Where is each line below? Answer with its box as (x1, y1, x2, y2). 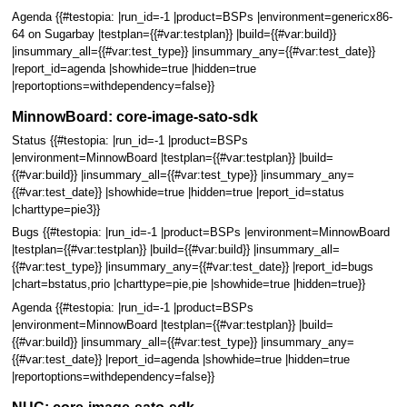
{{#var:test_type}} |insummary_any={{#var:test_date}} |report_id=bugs (11, 261, 373, 274)
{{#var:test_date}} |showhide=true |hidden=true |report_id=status (11, 185, 344, 199)
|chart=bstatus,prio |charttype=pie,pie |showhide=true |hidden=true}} (11, 278, 365, 292)
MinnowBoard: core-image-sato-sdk (11, 108, 258, 125)
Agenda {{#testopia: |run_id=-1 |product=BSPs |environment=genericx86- (11, 10, 392, 24)
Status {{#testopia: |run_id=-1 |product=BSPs (11, 134, 248, 147)
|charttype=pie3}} (11, 203, 100, 216)
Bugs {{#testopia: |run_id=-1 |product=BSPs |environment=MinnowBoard (11, 226, 390, 240)
